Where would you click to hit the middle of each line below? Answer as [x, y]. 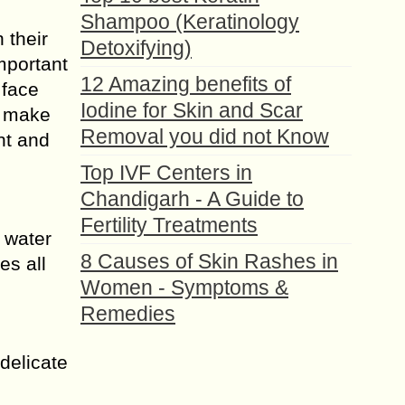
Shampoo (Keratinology [190, 22]
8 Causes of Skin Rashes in [209, 261]
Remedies [128, 314]
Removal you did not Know [205, 137]
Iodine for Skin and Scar [192, 110]
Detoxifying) [136, 48]
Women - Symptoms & [184, 287]
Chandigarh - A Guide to [192, 199]
